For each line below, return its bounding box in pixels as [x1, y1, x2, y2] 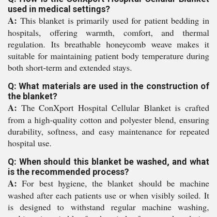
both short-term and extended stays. [8, 62, 132, 73]
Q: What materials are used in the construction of [8, 81, 209, 91]
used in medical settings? [8, 4, 110, 14]
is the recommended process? [8, 167, 129, 177]
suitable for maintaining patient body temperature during [8, 50, 209, 62]
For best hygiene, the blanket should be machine [17, 177, 209, 189]
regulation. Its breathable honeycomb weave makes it [8, 38, 209, 50]
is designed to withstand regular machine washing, [8, 201, 209, 213]
